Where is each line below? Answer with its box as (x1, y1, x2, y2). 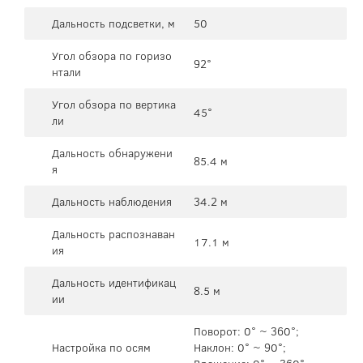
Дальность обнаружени (52, 144, 173, 161)
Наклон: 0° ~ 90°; (194, 339, 286, 356)
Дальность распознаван (52, 225, 175, 242)
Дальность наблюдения (52, 193, 172, 210)
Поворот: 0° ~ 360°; (194, 322, 299, 340)
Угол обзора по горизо (52, 47, 172, 64)
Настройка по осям (52, 339, 151, 356)
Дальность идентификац (52, 274, 176, 291)
